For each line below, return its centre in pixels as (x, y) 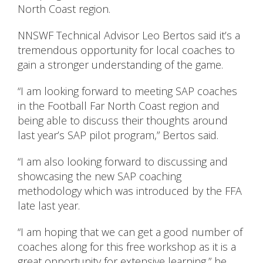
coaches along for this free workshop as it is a (127, 247)
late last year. (49, 206)
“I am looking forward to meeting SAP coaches (127, 91)
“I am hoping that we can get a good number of (130, 232)
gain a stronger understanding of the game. (120, 65)
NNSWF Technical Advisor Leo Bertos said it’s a (129, 36)
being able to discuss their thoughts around (123, 121)
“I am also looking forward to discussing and (123, 162)
